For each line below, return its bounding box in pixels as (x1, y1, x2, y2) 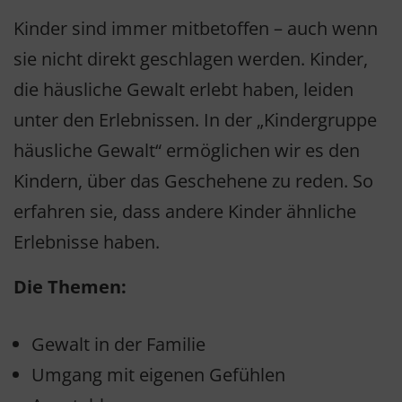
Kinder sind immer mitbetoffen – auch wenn (13, 16, 378, 41)
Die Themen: (13, 275, 127, 300)
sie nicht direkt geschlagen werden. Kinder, (13, 47, 368, 72)
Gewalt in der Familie (31, 332, 205, 357)
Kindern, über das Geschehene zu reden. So (13, 169, 373, 194)
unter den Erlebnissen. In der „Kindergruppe (13, 108, 377, 133)
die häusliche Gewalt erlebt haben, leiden (13, 77, 354, 102)
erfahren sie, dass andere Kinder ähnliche (13, 199, 356, 224)
